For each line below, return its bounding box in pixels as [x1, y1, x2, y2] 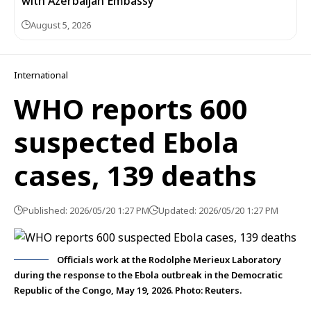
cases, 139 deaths [14, 156, 257, 194]
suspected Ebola [14, 123, 239, 161]
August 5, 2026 [31, 19, 91, 31]
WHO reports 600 [14, 90, 248, 128]
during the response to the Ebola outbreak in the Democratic [14, 269, 283, 281]
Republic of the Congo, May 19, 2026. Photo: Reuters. [14, 284, 242, 296]
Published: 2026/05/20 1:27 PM [23, 204, 149, 217]
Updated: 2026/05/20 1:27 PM [158, 204, 278, 217]
